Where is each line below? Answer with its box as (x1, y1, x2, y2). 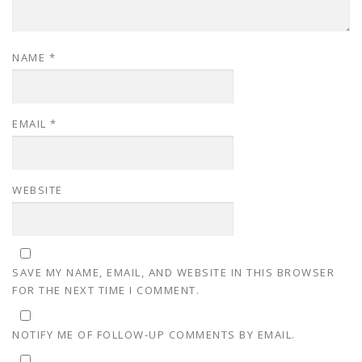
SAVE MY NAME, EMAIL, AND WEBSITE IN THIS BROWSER (12, 264, 335, 280)
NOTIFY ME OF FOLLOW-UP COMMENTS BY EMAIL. (12, 327, 296, 342)
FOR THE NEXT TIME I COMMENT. (12, 282, 200, 297)
